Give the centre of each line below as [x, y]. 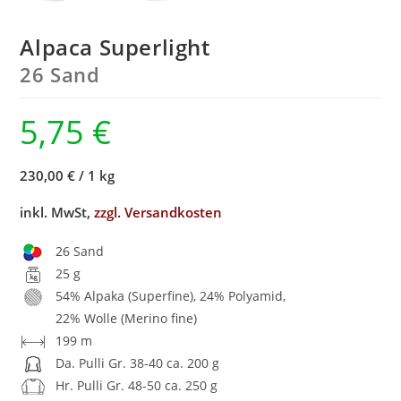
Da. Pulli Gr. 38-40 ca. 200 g [138, 363]
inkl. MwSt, [57, 212]
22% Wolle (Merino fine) [127, 318]
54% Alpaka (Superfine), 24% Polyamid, [171, 295]
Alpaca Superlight [115, 47]
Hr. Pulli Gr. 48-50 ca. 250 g [137, 385]
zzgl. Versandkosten [158, 212]
